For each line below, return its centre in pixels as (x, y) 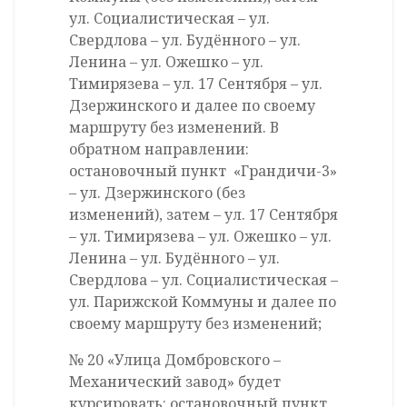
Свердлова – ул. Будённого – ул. (185, 40)
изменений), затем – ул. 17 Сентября (203, 215)
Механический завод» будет (175, 382)
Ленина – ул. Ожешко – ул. (166, 62)
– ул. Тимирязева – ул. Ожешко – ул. (200, 237)
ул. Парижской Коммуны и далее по (203, 302)
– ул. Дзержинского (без (157, 193)
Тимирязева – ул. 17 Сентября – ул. (196, 84)
